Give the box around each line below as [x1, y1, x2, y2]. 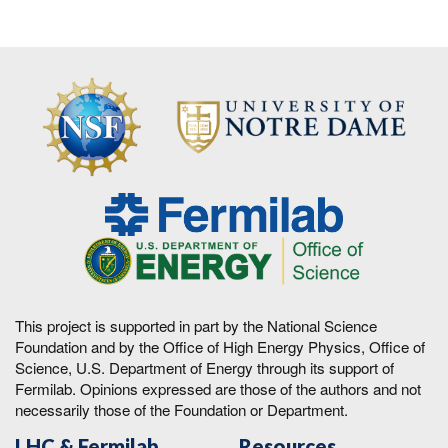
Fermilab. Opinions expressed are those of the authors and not [15, 378, 421, 400]
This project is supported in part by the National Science [15, 315, 377, 337]
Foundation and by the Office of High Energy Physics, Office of [15, 336, 425, 358]
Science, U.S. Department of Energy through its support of [15, 357, 394, 379]
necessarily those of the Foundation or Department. [15, 399, 348, 421]
